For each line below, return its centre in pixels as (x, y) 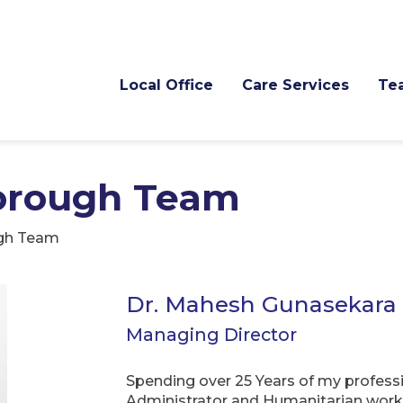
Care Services (296, 85)
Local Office (166, 85)
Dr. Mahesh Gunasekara (261, 304)
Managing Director (211, 335)
